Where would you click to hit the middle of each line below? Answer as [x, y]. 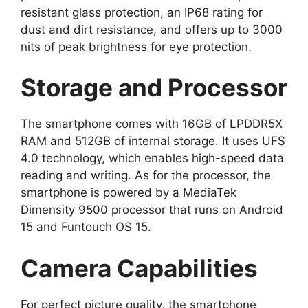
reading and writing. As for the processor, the [146, 176]
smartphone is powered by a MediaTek [129, 193]
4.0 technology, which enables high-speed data [152, 158]
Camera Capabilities [139, 268]
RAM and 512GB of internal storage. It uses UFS [153, 141]
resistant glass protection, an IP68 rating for [142, 12]
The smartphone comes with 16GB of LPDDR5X [152, 124]
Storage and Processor [154, 88]
